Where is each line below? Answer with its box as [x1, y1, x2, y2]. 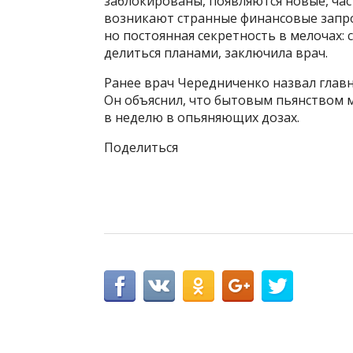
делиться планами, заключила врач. [104, 44, 328, 62]
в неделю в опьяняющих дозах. [104, 109, 299, 127]
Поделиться [104, 139, 178, 157]
